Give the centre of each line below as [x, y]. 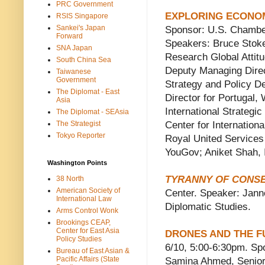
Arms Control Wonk [87, 210]
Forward [70, 36]
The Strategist [78, 123]
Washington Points [77, 162]
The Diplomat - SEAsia [93, 112]
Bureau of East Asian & [93, 251]
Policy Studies [79, 239]
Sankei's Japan [81, 28]
